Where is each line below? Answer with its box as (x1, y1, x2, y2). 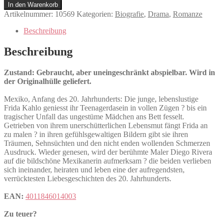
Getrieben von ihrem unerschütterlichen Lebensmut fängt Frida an (4, 121, 208, 130)
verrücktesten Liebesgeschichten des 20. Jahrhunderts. (4, 174, 171, 183)
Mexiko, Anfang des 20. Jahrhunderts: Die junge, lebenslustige (4, 94, 198, 103)
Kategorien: (77, 9, 115, 18)
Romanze (173, 9, 202, 18)
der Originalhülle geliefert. (4, 77, 91, 85)
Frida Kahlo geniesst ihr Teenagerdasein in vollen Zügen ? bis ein (4, 103, 207, 112)
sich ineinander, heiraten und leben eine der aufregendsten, (4, 165, 185, 174)
